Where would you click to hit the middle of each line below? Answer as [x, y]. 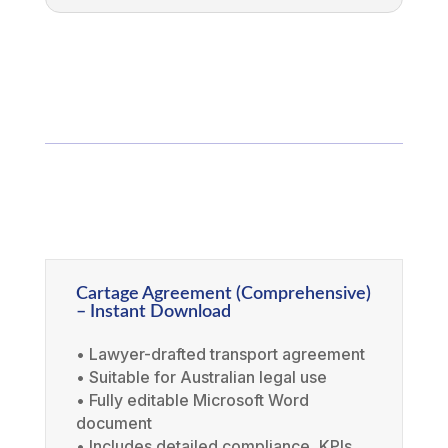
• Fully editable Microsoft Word [192, 400]
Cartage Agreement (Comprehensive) [223, 294]
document [113, 423]
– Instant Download [153, 312]
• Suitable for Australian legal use [201, 377]
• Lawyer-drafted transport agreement [220, 354]
